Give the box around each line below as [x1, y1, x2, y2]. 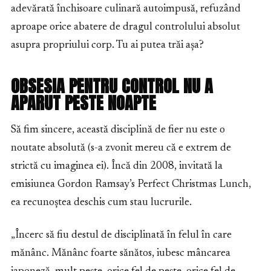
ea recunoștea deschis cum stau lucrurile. [11, 197, 192, 209]
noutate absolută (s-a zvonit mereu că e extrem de [11, 143, 231, 154]
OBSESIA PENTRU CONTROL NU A [11, 73, 213, 99]
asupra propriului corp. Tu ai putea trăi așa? [11, 40, 204, 51]
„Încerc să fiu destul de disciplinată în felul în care [11, 230, 232, 241]
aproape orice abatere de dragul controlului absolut [11, 22, 240, 33]
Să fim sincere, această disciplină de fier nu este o [11, 125, 225, 136]
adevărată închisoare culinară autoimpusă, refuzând [11, 4, 241, 15]
